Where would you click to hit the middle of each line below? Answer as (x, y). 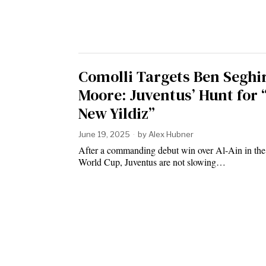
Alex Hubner (171, 134)
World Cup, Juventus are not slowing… (152, 162)
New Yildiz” (117, 114)
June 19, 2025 (104, 134)
